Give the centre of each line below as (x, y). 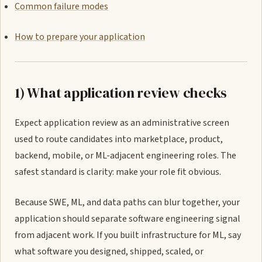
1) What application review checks (121, 93)
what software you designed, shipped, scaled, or (109, 251)
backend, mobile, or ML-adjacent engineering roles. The (125, 156)
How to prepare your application (80, 37)
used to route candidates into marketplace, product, (119, 139)
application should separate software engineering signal (127, 219)
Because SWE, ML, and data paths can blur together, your (127, 202)
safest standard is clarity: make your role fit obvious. (118, 172)
